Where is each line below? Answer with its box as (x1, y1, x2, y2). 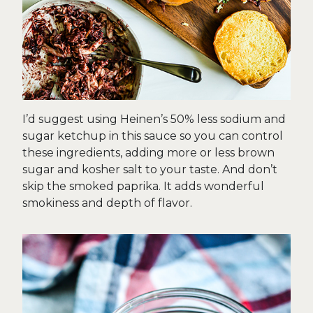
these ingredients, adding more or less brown (22, 146, 275, 159)
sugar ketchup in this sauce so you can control (22, 129, 283, 143)
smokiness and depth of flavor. (22, 196, 192, 210)
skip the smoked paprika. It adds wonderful (22, 180, 264, 193)
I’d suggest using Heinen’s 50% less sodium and (22, 112, 286, 126)
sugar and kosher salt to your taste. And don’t (22, 163, 277, 176)
